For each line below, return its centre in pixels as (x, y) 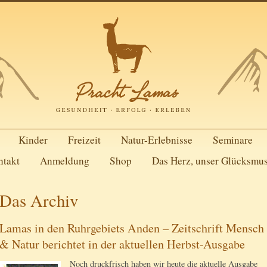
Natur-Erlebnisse (156, 140)
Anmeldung (64, 161)
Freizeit (84, 140)
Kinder (33, 140)
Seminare (232, 140)
